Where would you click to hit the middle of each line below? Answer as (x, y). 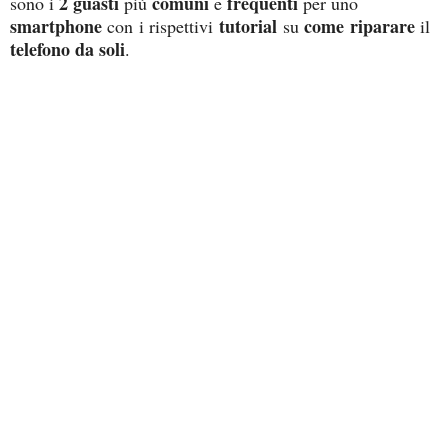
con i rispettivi (163, 25)
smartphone (58, 25)
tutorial (251, 25)
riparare (385, 25)
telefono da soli (67, 48)
